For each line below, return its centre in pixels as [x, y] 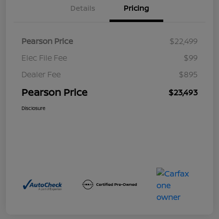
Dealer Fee [41, 75]
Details [83, 8]
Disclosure [33, 108]
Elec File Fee [44, 58]
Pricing [136, 8]
